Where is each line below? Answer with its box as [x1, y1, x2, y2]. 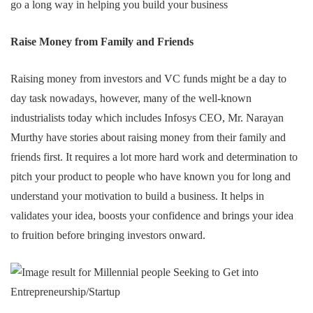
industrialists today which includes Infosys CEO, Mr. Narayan [10, 111, 284, 124]
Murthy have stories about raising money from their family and [10, 131, 286, 143]
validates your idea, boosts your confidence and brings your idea [10, 209, 293, 221]
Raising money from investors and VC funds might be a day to [10, 72, 286, 85]
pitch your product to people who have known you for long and [10, 170, 291, 182]
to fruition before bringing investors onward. [10, 228, 205, 241]
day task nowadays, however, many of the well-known [10, 92, 252, 104]
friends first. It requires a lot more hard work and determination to [10, 150, 298, 163]
